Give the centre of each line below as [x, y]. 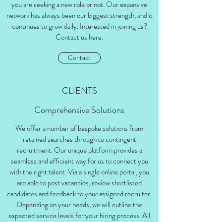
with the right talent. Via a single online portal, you [79, 172]
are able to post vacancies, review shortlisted [79, 183]
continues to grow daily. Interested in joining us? [79, 26]
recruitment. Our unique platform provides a [79, 150]
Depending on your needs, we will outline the [79, 205]
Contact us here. [79, 37]
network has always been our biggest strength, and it [79, 15]
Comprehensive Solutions [79, 110]
